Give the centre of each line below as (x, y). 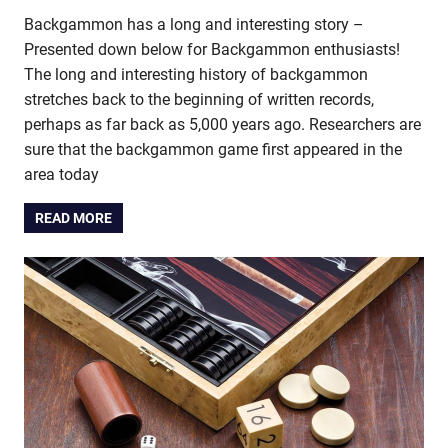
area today (61, 174)
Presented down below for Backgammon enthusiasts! (212, 49)
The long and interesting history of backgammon (196, 74)
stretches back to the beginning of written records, (199, 99)
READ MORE (74, 217)
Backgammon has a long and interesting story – (194, 24)
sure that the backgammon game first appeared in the (213, 149)
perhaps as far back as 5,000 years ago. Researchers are (222, 124)
